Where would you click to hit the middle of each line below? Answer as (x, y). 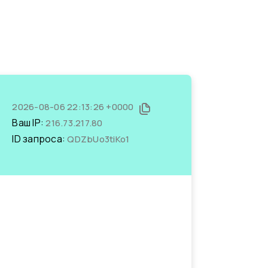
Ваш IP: (29, 123)
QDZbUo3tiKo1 (98, 139)
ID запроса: (40, 139)
